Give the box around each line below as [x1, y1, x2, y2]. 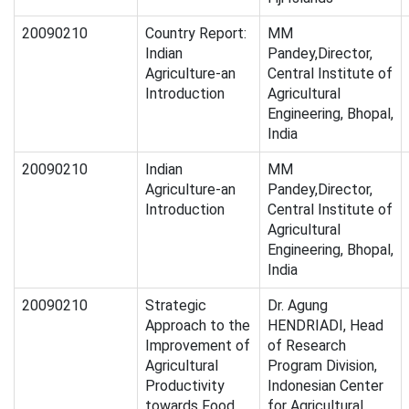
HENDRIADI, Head [267, 317, 383, 335]
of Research [267, 337, 346, 355]
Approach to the [145, 317, 250, 335]
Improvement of [145, 337, 250, 355]
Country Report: [145, 25, 246, 43]
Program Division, [267, 357, 377, 375]
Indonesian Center [267, 377, 383, 395]
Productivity [145, 377, 225, 395]
